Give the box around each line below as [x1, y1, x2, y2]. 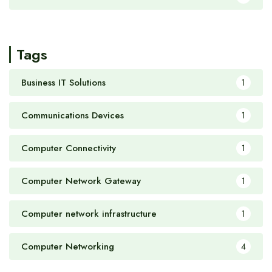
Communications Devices [21, 109, 124, 123]
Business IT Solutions [21, 76, 106, 90]
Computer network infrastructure [21, 207, 157, 221]
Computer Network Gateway [21, 174, 141, 188]
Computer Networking [21, 240, 114, 254]
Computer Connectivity [21, 141, 116, 155]
